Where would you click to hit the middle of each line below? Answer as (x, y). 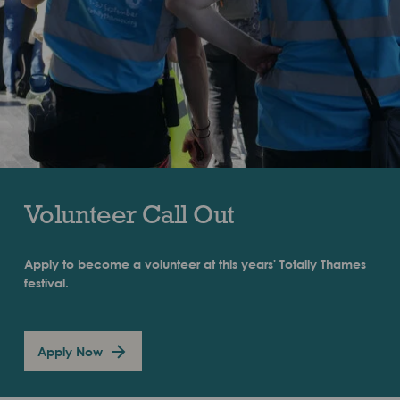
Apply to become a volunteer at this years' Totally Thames (195, 264)
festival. (46, 283)
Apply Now (70, 351)
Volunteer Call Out (129, 214)
